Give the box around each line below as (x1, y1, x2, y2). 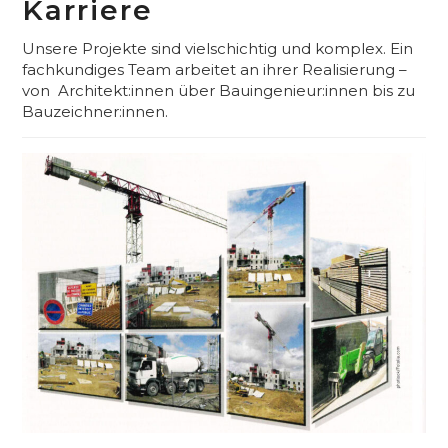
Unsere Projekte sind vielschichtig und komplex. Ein (22, 38, 414, 58)
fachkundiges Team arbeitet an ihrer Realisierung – (22, 59, 408, 79)
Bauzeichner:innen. (22, 101, 169, 121)
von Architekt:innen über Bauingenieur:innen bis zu (22, 80, 416, 100)
